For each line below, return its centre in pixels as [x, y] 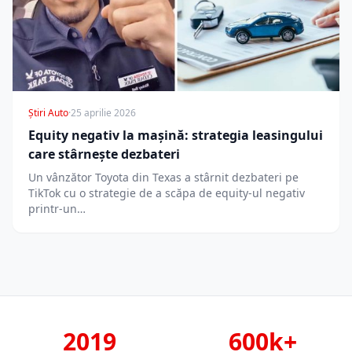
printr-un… [57, 209]
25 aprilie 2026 [103, 113]
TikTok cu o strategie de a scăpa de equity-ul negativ [167, 193]
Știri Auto [48, 113]
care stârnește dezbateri [104, 154]
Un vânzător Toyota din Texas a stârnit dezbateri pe [163, 178]
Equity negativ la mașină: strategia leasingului [176, 136]
